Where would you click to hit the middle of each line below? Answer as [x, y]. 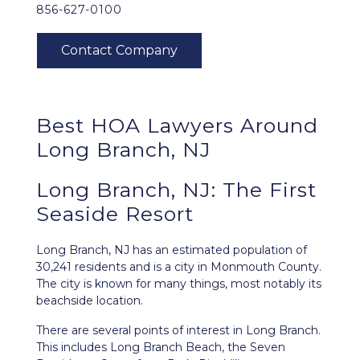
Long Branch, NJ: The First [176, 190]
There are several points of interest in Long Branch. [178, 330]
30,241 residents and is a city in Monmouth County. [179, 267]
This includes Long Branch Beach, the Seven [161, 347]
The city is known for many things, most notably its [179, 284]
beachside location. [90, 301]
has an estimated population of [218, 250]
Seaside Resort [115, 214]
